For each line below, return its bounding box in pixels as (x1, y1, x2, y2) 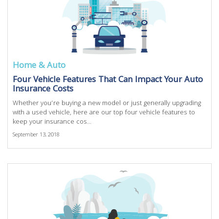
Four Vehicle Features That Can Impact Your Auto (13, 73, 203, 88)
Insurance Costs (13, 83, 73, 97)
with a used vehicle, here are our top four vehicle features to (13, 108, 195, 118)
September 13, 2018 (13, 131, 60, 140)
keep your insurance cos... (13, 117, 91, 128)
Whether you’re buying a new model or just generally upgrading (13, 98, 201, 109)
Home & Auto (13, 59, 66, 73)
